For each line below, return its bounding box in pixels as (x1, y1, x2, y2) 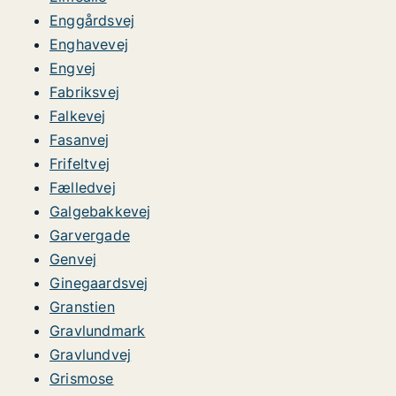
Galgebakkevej (49, 202, 151, 220)
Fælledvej (49, 179, 116, 196)
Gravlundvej (49, 346, 132, 363)
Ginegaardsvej (49, 274, 148, 292)
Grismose (49, 369, 114, 387)
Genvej (49, 250, 97, 268)
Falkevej (49, 107, 106, 125)
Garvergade (49, 226, 130, 244)
